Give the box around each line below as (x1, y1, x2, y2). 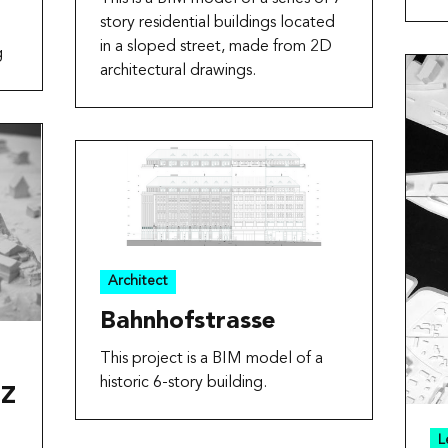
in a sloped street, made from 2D (99, 39, 332, 56)
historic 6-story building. (99, 374, 267, 391)
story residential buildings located (99, 15, 335, 32)
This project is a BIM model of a (99, 350, 323, 367)
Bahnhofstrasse (99, 309, 275, 334)
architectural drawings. (99, 63, 256, 80)
